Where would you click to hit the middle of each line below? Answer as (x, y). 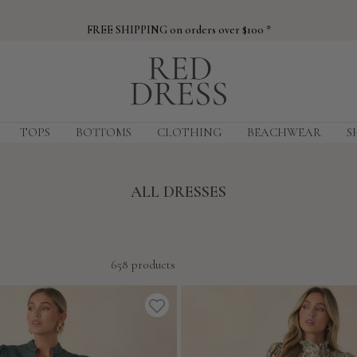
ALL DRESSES (178, 192)
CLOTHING (189, 132)
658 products (143, 265)
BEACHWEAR (284, 132)
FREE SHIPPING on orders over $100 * (178, 30)
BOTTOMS (104, 132)
